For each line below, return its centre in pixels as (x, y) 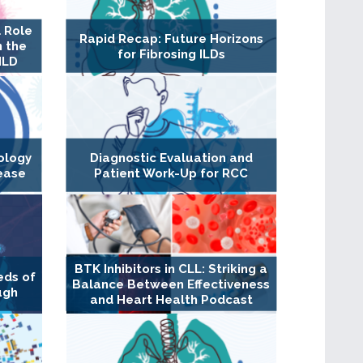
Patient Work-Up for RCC (171, 173)
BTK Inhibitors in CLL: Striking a (171, 269)
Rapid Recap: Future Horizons (171, 38)
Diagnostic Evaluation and (171, 158)
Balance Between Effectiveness (171, 284)
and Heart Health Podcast (171, 299)
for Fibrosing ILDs (171, 54)
